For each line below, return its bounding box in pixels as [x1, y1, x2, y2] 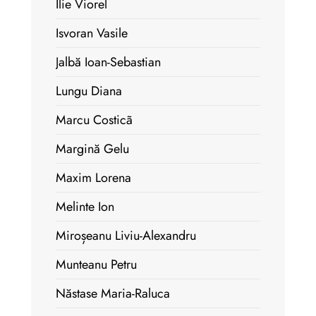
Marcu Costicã [56, 111, 133, 129]
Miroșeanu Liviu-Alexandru [56, 226, 196, 245]
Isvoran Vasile [56, 24, 128, 42]
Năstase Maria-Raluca [56, 284, 170, 303]
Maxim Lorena [56, 169, 131, 187]
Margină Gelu [56, 140, 129, 158]
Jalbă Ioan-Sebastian [56, 53, 161, 71]
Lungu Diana [56, 82, 122, 100]
